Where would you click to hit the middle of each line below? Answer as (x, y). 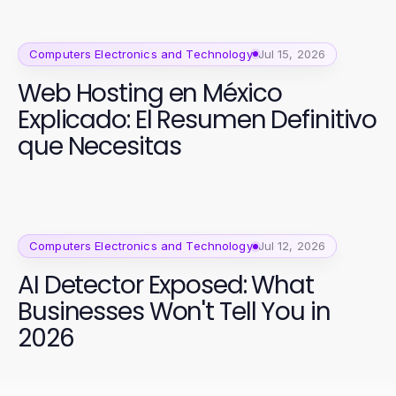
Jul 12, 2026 (292, 246)
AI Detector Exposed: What (166, 286)
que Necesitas (99, 146)
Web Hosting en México (150, 93)
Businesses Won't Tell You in (174, 312)
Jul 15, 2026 (292, 53)
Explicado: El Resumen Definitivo (198, 119)
